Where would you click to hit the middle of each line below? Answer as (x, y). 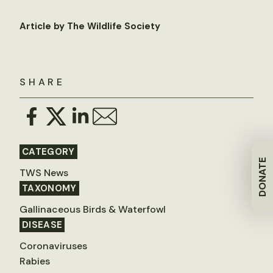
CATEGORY (48, 152)
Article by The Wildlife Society (90, 26)
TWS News (44, 173)
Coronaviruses (53, 246)
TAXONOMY (49, 188)
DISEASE (42, 225)
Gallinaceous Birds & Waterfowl (93, 209)
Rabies (35, 261)
